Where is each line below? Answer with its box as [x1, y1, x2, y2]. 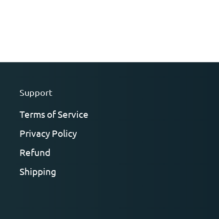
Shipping [20, 165, 56, 177]
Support [20, 87, 52, 97]
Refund [20, 146, 50, 158]
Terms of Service [20, 108, 88, 120]
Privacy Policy [20, 127, 77, 139]
